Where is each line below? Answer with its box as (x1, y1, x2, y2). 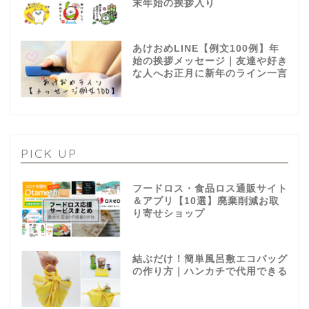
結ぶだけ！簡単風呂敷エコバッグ (132, 253, 288, 264)
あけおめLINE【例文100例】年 (132, 43, 279, 54)
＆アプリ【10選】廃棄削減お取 (132, 195, 279, 206)
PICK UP (21, 145, 77, 161)
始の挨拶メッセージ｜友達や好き (132, 55, 288, 66)
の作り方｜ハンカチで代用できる (132, 266, 288, 277)
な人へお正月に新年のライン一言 (132, 68, 288, 79)
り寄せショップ (132, 208, 205, 219)
